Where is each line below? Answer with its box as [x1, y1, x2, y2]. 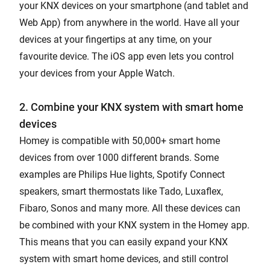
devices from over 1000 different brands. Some [19, 151, 219, 163]
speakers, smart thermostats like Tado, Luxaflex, [19, 185, 223, 197]
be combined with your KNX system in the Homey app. [19, 219, 250, 231]
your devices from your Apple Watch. [19, 67, 175, 79]
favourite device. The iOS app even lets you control [19, 50, 234, 62]
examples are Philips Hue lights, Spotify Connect [19, 168, 225, 180]
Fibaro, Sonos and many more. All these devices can [19, 202, 240, 214]
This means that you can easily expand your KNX [19, 236, 228, 248]
